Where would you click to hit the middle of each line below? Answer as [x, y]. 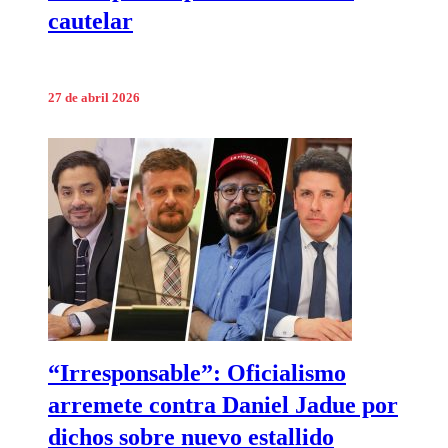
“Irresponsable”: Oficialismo [197, 373]
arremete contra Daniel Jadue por [223, 405]
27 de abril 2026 [94, 97]
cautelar [90, 20]
